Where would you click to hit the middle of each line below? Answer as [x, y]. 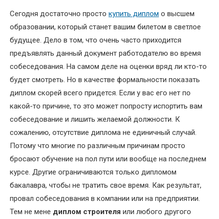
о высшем [177, 14]
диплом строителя [87, 212]
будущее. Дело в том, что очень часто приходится [96, 40]
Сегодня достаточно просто [59, 14]
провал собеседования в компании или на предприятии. [105, 199]
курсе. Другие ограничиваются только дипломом [93, 172]
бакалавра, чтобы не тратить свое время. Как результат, [106, 186]
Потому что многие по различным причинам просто [98, 146]
